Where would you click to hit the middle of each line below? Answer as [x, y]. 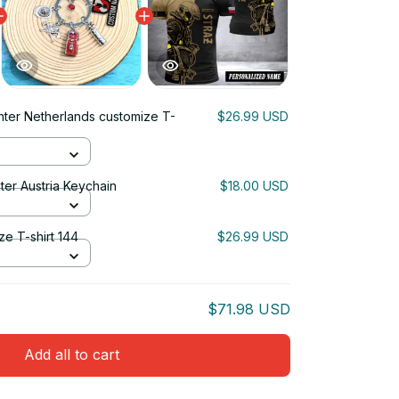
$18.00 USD [254, 185]
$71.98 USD [249, 309]
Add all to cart [71, 355]
